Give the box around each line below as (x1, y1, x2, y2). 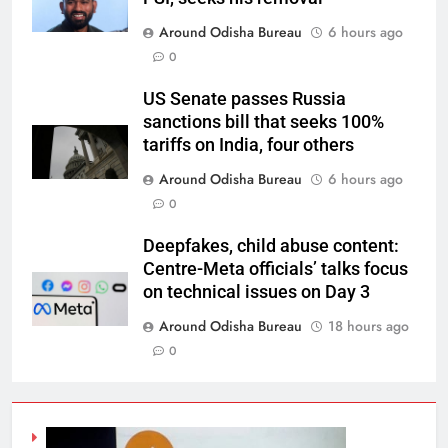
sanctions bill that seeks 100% (143, 112, 384, 133)
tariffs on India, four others (143, 135, 354, 156)
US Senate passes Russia (143, 89, 346, 110)
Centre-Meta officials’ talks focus (143, 259, 408, 280)
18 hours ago (328, 316, 409, 337)
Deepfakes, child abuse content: (143, 236, 399, 257)
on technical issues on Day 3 (143, 282, 370, 303)
